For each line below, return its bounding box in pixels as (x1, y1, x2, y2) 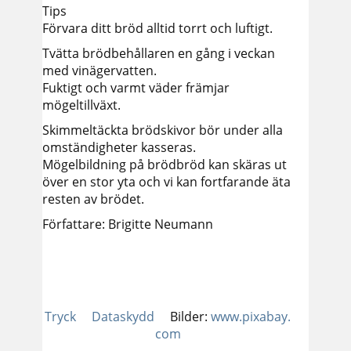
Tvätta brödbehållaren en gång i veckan (42, 45, 275, 62)
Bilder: (170, 308, 211, 325)
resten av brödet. (42, 190, 144, 208)
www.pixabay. (211, 308, 291, 325)
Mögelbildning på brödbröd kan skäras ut (42, 156, 287, 173)
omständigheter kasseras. (42, 139, 196, 156)
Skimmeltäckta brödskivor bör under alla (42, 121, 283, 139)
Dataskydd (92, 308, 170, 325)
